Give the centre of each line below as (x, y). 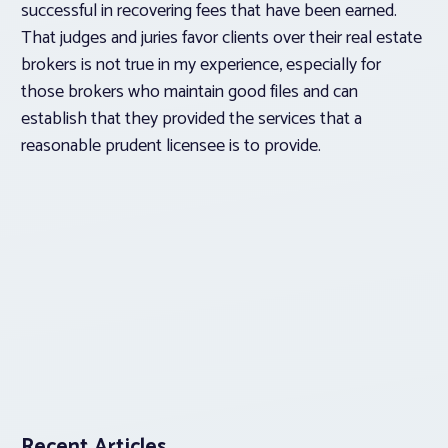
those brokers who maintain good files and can (189, 92)
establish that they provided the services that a (191, 119)
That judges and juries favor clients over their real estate (221, 38)
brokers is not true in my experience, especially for (201, 65)
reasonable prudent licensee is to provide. (171, 146)
